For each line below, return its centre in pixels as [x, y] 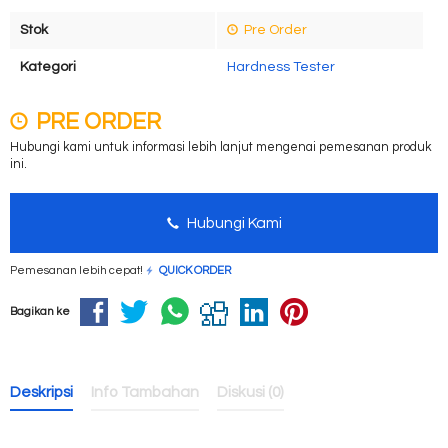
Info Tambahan [145, 392]
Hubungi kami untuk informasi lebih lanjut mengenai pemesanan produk [221, 147]
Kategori [48, 67]
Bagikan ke [40, 311]
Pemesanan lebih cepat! [77, 270]
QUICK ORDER [195, 270]
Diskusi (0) [250, 392]
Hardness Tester [281, 67]
